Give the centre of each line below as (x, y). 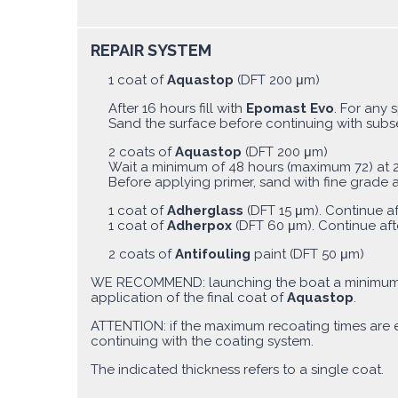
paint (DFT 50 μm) (309, 255)
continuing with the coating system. (202, 342)
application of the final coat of (189, 298)
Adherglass (207, 211)
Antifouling (215, 255)
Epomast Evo (290, 109)
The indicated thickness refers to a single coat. (237, 370)
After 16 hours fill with (177, 109)
